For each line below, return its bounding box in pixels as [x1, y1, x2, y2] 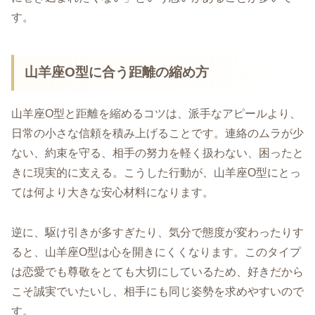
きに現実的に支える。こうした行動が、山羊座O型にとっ [11, 166, 301, 179]
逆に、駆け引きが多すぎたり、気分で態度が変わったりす [11, 226, 304, 238]
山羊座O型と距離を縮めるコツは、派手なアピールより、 [11, 107, 301, 120]
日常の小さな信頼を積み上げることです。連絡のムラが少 [11, 127, 304, 139]
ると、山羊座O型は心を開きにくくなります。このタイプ [11, 245, 301, 258]
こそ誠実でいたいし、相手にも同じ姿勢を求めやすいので [11, 285, 304, 297]
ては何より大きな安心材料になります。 [11, 186, 214, 198]
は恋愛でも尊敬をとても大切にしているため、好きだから [11, 265, 304, 278]
